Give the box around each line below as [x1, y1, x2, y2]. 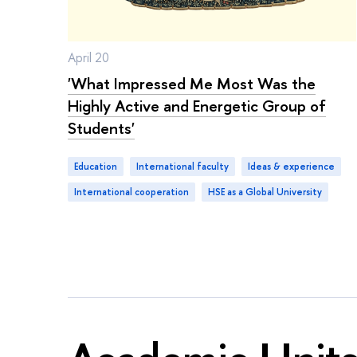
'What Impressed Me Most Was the [68, 73, 316, 95]
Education [78, 159, 117, 173]
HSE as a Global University [215, 185, 322, 198]
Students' [68, 117, 135, 139]
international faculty [139, 159, 229, 173]
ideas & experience [250, 159, 335, 173]
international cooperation [76, 185, 189, 198]
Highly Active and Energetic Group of [68, 95, 326, 117]
